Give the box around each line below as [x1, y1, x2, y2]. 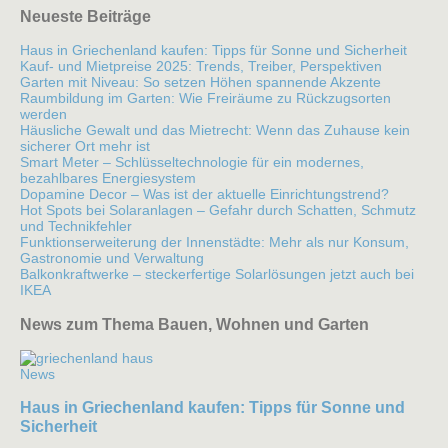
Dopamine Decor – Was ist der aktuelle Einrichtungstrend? [20, 186, 389, 203]
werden [20, 106, 67, 123]
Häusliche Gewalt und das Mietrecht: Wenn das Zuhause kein [20, 122, 410, 139]
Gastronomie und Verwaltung [20, 250, 204, 267]
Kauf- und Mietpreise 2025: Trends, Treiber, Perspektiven [20, 58, 382, 75]
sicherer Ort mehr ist [20, 138, 150, 155]
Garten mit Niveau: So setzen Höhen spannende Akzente [20, 74, 381, 91]
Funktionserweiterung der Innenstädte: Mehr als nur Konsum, [20, 234, 409, 251]
